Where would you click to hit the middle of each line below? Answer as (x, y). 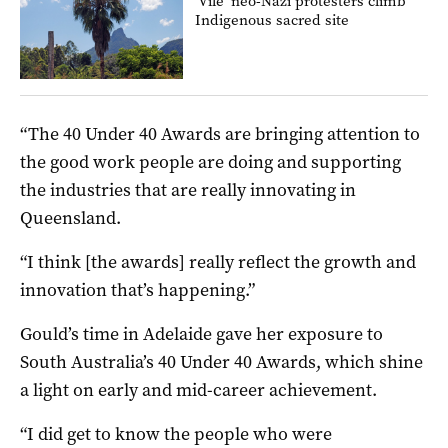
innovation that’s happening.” (137, 290)
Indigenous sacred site (272, 19)
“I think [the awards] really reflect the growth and (218, 262)
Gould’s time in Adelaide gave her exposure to (201, 334)
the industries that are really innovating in (188, 190)
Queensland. (70, 218)
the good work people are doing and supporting (210, 162)
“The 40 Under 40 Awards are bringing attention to (220, 134)
